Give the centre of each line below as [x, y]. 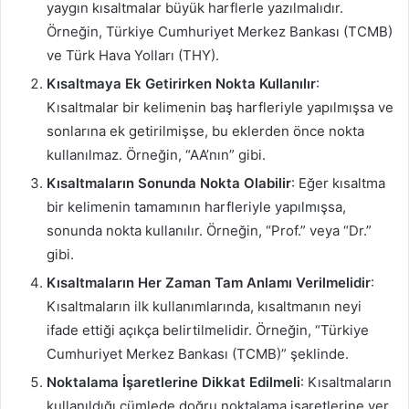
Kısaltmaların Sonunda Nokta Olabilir [169, 183]
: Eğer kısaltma [338, 183]
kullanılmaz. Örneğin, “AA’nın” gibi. [156, 154]
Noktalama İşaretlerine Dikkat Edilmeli [173, 382]
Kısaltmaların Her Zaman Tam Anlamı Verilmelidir [209, 282]
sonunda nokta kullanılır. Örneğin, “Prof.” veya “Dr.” [209, 230]
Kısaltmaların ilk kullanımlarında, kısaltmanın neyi [204, 306]
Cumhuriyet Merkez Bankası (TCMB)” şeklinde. [198, 353]
